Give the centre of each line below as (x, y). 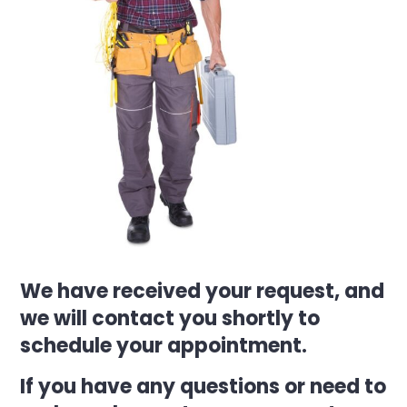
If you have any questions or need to (203, 386)
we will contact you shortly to (170, 318)
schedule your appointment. (164, 345)
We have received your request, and (203, 291)
